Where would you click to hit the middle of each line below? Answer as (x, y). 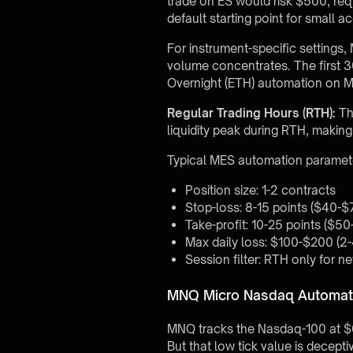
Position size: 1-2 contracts (260, 190)
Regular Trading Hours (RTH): (252, 113)
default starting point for (236, 18)
